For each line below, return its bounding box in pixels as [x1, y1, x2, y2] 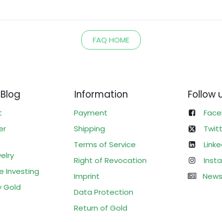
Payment [73, 107, 108, 118]
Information [71, 87, 128, 101]
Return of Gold [73, 202, 127, 213]
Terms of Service [73, 139, 136, 150]
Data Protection [73, 186, 133, 197]
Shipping [73, 123, 105, 134]
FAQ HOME [93, 34, 129, 45]
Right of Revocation [73, 155, 147, 166]
